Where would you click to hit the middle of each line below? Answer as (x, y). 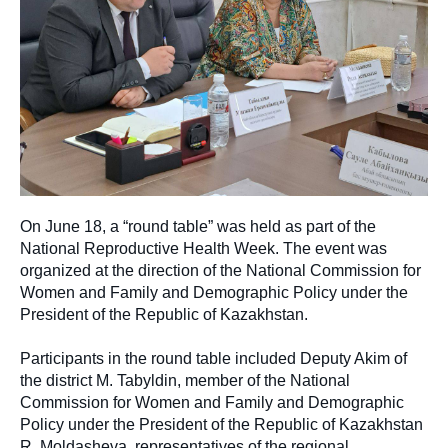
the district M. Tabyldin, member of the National (185, 380)
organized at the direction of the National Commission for (220, 270)
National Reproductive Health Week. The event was (203, 248)
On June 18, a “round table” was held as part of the (198, 226)
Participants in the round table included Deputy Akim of (213, 358)
